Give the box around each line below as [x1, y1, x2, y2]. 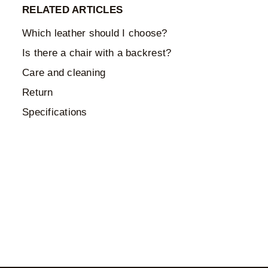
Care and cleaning [22, 67, 106, 78]
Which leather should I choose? [22, 28, 167, 39]
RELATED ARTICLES [22, 4, 123, 16]
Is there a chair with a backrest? [22, 47, 172, 59]
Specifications [22, 106, 87, 118]
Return [22, 87, 53, 98]
